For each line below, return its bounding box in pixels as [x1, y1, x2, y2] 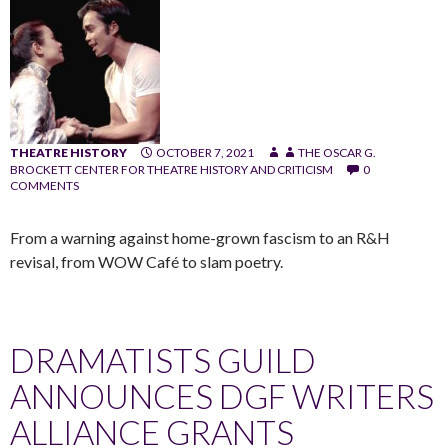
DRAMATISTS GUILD [10, 339, 316, 380]
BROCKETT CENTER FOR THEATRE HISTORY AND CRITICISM [10, 161, 333, 177]
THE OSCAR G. [298, 144, 376, 160]
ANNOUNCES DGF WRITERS [10, 375, 434, 416]
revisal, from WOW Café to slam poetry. [10, 251, 283, 271]
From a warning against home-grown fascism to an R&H [10, 227, 390, 247]
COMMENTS [10, 177, 79, 193]
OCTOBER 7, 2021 [156, 144, 254, 160]
